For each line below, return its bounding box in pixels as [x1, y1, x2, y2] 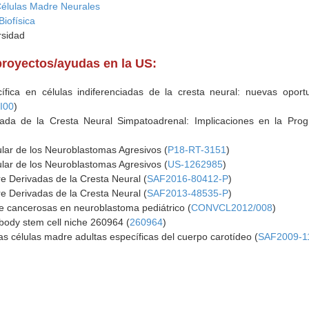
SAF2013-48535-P [147, 188, 229, 199]
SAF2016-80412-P [147, 173, 229, 184]
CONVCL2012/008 [191, 202, 273, 213]
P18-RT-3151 [168, 144, 227, 155]
